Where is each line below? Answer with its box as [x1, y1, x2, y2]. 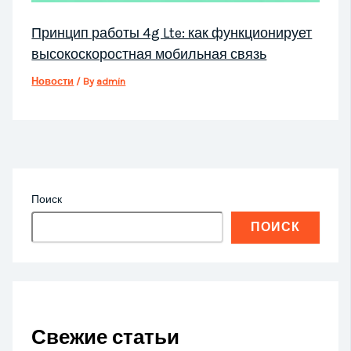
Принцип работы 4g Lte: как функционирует [31, 24, 313, 42]
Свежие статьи [31, 324, 180, 349]
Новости [31, 74, 74, 87]
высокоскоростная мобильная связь [31, 45, 267, 63]
